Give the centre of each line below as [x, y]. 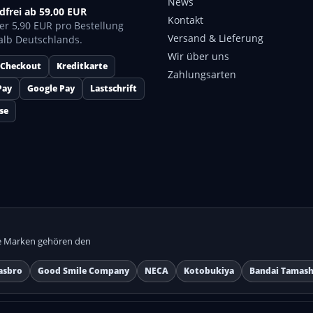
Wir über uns [198, 56]
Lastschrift [114, 88]
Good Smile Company [83, 271]
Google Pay [51, 88]
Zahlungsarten [202, 74]
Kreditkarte [82, 66]
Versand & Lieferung [216, 38]
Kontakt [185, 20]
